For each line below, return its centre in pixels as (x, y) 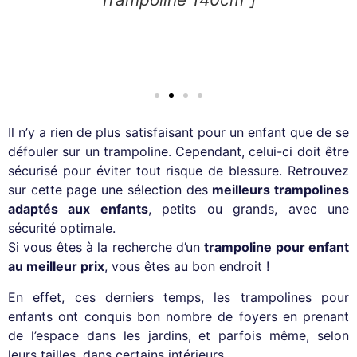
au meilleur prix (56, 267)
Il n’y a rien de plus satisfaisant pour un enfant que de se (178, 133)
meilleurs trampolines (281, 190)
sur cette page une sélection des (110, 190)
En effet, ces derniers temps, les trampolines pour (178, 297)
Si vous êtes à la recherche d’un (106, 247)
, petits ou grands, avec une (249, 209)
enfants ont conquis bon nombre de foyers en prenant (178, 316)
